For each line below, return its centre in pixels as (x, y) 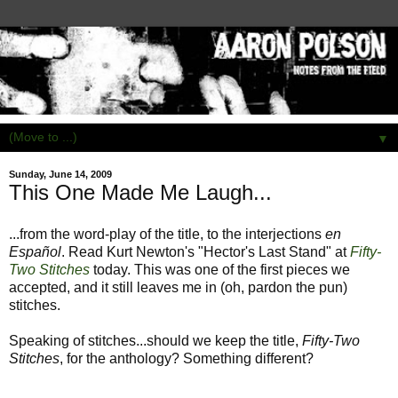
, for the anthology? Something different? (187, 359)
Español (35, 252)
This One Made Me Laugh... (140, 192)
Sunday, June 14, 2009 (60, 175)
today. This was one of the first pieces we (222, 270)
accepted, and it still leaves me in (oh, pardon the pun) (178, 288)
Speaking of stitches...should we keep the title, (155, 341)
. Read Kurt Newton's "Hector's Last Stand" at (206, 252)
